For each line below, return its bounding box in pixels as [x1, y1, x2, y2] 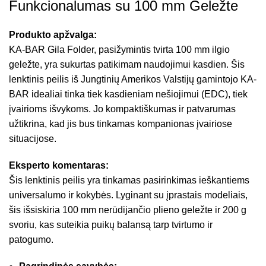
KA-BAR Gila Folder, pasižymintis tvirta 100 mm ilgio [9, 44, 230, 55]
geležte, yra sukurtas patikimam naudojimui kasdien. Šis [9, 59, 245, 69]
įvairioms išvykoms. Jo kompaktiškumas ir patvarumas [9, 103, 236, 114]
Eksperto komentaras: [9, 160, 109, 170]
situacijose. [9, 133, 56, 144]
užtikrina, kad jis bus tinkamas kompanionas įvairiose [9, 118, 232, 129]
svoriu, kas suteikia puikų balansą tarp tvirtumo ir [9, 219, 213, 230]
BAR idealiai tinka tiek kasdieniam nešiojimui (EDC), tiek [9, 88, 248, 99]
